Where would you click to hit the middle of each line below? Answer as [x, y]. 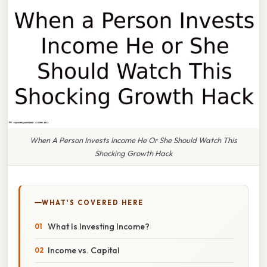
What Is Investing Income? [99, 226]
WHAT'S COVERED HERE [93, 202]
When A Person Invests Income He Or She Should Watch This [133, 140]
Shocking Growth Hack [133, 153]
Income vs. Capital [83, 250]
